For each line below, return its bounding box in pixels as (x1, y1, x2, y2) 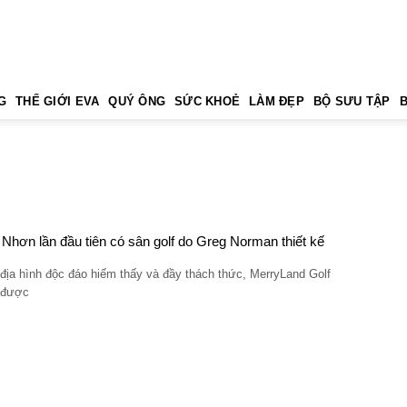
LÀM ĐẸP (249, 94, 304, 108)
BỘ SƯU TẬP (313, 94, 391, 108)
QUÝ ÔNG (108, 94, 166, 108)
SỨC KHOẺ (174, 94, 241, 108)
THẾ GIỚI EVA (15, 94, 100, 108)
